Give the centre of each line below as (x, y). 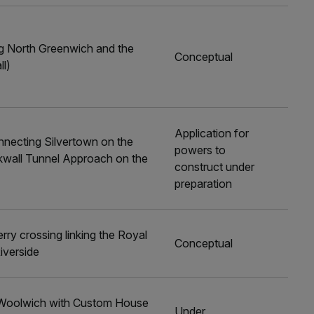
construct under (215, 167)
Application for (212, 133)
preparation (204, 184)
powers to (200, 150)
